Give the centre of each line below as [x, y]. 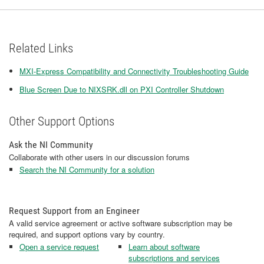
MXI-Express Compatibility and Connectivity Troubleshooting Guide [134, 71]
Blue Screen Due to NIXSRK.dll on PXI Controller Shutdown [122, 89]
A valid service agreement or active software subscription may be [121, 223]
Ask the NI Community [51, 145]
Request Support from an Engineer [74, 211]
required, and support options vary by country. [87, 234]
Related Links [41, 48]
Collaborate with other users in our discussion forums [99, 157]
